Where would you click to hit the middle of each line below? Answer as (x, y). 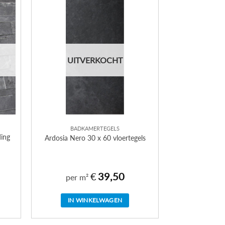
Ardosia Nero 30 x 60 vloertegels (95, 138)
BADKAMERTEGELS (95, 128)
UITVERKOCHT (95, 60)
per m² (78, 177)
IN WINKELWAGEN (95, 200)
